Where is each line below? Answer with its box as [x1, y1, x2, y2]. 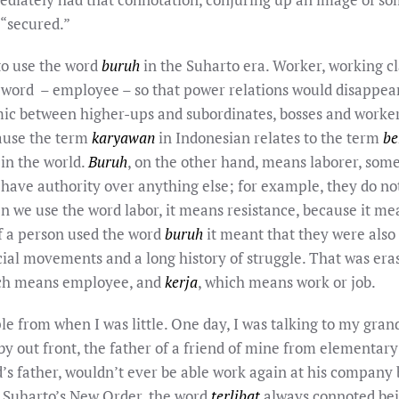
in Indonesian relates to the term [155, 127, 383, 148]
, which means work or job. [198, 272, 376, 292]
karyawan [92, 127, 155, 148]
